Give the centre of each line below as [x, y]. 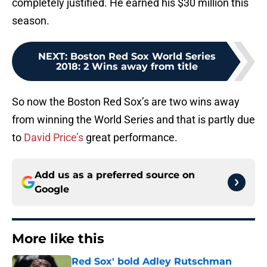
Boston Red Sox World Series [143, 57]
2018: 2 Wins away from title [127, 67]
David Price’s [54, 138]
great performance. [131, 138]
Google [52, 190]
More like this [58, 239]
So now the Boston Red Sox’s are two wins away [126, 102]
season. [31, 21]
